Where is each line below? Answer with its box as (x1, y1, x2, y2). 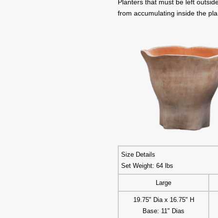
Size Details (121, 151, 156, 159)
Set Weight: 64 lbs (121, 162, 174, 170)
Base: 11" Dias (143, 207, 185, 215)
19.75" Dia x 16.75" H (133, 196, 194, 204)
